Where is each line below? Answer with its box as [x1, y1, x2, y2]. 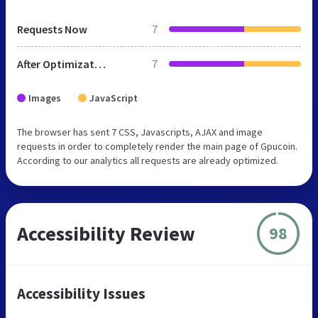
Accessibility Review [17, 220, 195, 246]
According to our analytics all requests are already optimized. [17, 153, 278, 167]
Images [28, 91, 61, 104]
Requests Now [17, 21, 87, 36]
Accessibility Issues [17, 283, 146, 303]
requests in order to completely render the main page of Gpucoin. [17, 139, 297, 153]
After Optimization [94, 56, 106, 71]
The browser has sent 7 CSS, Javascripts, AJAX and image [17, 125, 263, 138]
